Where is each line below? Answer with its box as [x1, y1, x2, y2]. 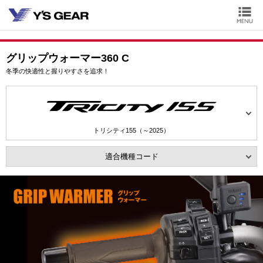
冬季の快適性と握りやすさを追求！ [6, 68, 109, 75]
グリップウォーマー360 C [6, 52, 129, 64]
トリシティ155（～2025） [93, 127, 170, 134]
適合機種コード [104, 152, 159, 161]
